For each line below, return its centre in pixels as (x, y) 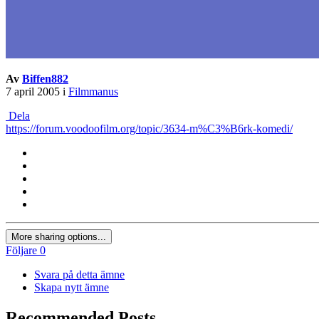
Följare (21, 250)
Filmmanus (93, 91)
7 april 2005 (33, 91)
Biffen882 (45, 78)
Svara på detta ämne (79, 274)
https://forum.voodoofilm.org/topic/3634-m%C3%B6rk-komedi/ (149, 128)
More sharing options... (59, 236)
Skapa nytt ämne (72, 287)
